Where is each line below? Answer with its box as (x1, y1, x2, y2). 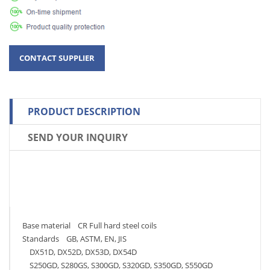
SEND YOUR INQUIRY (28, 130, 128, 144)
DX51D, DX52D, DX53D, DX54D (22, 246, 137, 257)
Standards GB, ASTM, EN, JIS (22, 233, 127, 244)
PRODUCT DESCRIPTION (28, 104, 140, 118)
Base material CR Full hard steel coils (22, 219, 157, 231)
